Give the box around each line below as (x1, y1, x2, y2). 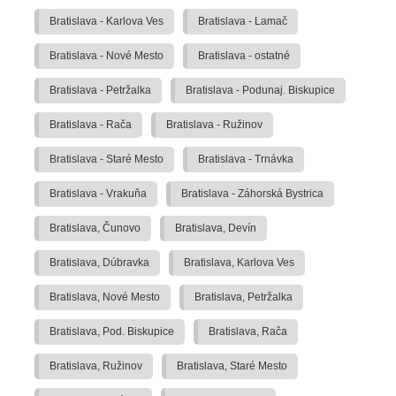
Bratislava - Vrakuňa (49, 187, 147, 201)
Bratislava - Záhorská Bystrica (181, 187, 324, 201)
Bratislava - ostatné (198, 49, 290, 63)
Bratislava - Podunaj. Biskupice (186, 84, 335, 97)
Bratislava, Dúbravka (49, 256, 149, 270)
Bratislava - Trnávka (198, 153, 293, 166)
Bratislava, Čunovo (49, 222, 141, 235)
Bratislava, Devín (175, 222, 256, 235)
